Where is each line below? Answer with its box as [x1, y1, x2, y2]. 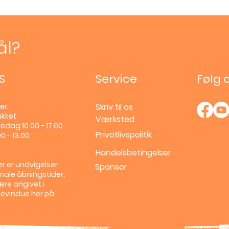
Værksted [96, 113, 134, 125]
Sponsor [95, 161, 127, 173]
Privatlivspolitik [96, 128, 152, 141]
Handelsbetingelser [96, 146, 171, 158]
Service [96, 71, 137, 87]
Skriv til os [96, 101, 133, 113]
